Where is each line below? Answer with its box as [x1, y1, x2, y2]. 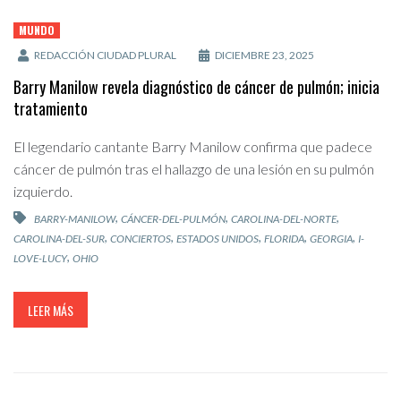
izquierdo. [13, 183, 73, 200]
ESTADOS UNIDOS [176, 232, 259, 246]
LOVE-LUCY [13, 252, 67, 266]
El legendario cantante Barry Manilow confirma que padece [13, 138, 372, 156]
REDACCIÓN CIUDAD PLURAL [33, 48, 176, 63]
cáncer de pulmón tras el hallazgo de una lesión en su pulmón [13, 160, 374, 178]
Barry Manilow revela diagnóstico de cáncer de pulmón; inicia [13, 75, 380, 99]
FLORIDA [264, 232, 304, 246]
